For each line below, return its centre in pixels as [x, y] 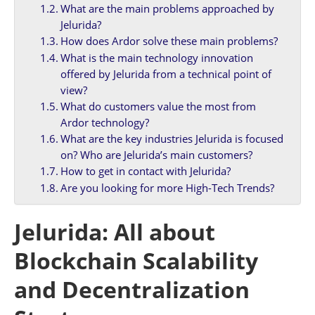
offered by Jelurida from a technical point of [166, 73]
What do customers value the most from [158, 106]
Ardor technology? [104, 122]
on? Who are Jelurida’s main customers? [156, 154]
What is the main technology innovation [156, 57]
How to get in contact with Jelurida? [145, 171]
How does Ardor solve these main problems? [169, 40]
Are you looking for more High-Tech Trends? [167, 187]
